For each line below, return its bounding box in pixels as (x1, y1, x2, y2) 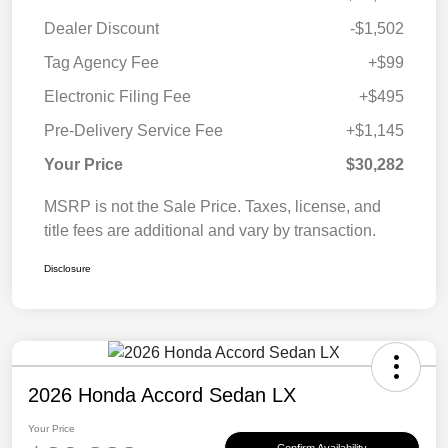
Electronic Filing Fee (44, 88, 191, 106)
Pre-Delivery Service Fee (44, 122, 223, 140)
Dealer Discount (44, 20, 159, 38)
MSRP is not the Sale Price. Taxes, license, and (44, 198, 381, 216)
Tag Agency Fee (44, 54, 159, 72)
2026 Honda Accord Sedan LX (28, 384, 296, 407)
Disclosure (44, 263, 91, 275)
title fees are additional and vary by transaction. (44, 222, 376, 240)
